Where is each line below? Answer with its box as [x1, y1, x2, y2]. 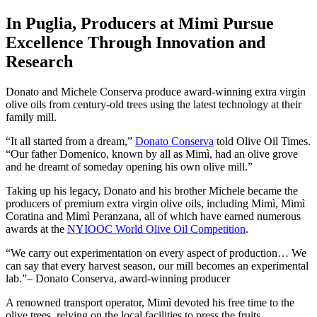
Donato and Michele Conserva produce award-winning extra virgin [6, 85, 306, 98]
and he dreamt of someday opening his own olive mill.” [6, 160, 253, 173]
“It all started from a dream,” [6, 134, 135, 147]
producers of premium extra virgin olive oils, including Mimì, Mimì [6, 197, 305, 209]
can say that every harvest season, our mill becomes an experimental [6, 259, 309, 272]
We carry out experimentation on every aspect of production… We [11, 246, 306, 259]
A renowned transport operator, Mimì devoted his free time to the [6, 296, 294, 309]
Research [6, 52, 73, 71]
